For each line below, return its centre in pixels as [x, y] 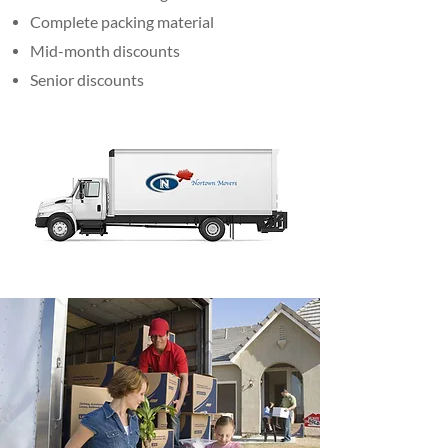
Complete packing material [122, 21]
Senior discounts [87, 79]
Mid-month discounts [105, 50]
